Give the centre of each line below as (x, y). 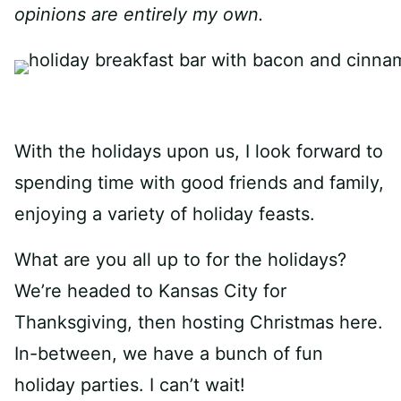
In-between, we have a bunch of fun (169, 354)
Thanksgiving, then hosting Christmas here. (199, 322)
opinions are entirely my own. (139, 14)
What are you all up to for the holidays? (180, 260)
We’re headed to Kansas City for (150, 291)
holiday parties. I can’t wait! (130, 385)
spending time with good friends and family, (199, 183)
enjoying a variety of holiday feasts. (165, 214)
